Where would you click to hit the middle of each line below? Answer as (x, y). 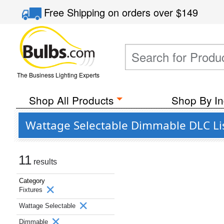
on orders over (142, 12)
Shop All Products (71, 100)
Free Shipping (76, 12)
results (44, 162)
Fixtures (32, 190)
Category (32, 181)
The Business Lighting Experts (58, 75)
